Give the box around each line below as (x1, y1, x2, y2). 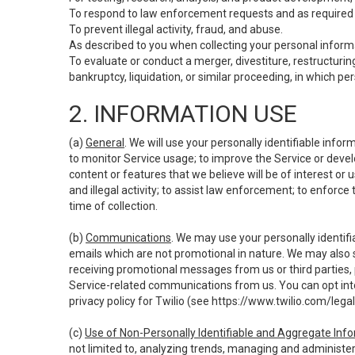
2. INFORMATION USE (69, 100, 297, 128)
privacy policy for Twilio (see (69, 295, 212, 307)
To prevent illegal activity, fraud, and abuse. (69, 23, 283, 36)
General (86, 136, 124, 149)
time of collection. (69, 200, 158, 212)
